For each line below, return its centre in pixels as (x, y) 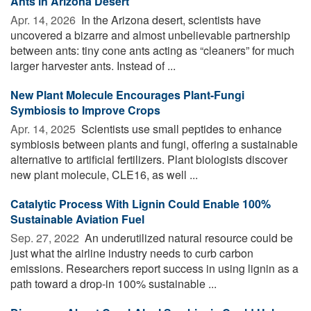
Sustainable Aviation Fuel (77, 219)
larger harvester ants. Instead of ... (93, 65)
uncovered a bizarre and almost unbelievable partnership (150, 35)
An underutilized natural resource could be (187, 237)
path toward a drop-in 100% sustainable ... (114, 283)
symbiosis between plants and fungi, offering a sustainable (154, 144)
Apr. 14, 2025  (44, 128)
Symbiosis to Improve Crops (85, 110)
